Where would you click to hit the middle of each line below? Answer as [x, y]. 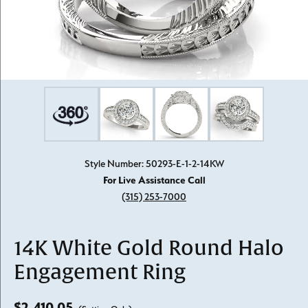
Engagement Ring [100, 273]
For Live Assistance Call [154, 180]
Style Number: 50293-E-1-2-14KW [154, 163]
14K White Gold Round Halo [149, 249]
